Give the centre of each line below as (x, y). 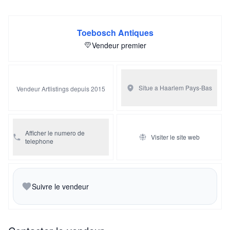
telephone (39, 141)
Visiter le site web (175, 137)
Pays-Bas (199, 87)
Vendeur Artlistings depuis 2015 (61, 88)
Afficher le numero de (55, 132)
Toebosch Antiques (115, 32)
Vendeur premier (119, 45)
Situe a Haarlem (161, 87)
